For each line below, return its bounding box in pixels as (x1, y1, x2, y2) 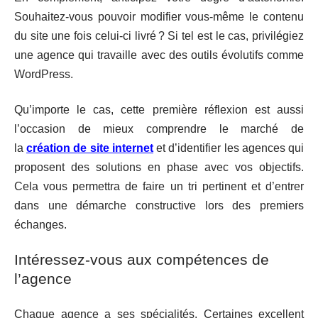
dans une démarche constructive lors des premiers (14, 199, 304, 212)
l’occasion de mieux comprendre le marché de (14, 122, 304, 135)
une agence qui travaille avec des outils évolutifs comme (14, 49, 304, 61)
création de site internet (26, 141, 153, 154)
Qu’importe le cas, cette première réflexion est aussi (14, 103, 304, 116)
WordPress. (14, 68, 73, 80)
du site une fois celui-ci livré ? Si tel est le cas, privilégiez (14, 30, 304, 42)
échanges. (14, 218, 67, 231)
